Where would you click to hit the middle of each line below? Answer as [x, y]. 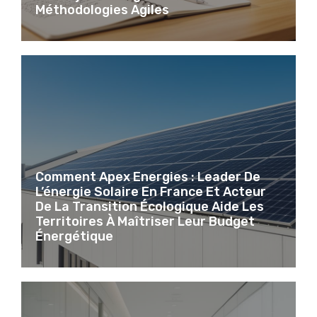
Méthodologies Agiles [102, 10]
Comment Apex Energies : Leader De [148, 177]
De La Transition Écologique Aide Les [150, 206]
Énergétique [74, 236]
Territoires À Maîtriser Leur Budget [145, 221]
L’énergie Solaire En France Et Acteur [151, 191]
